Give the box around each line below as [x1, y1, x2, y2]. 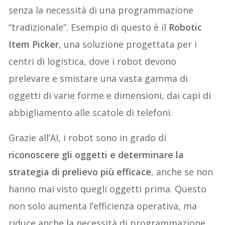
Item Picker [9, 38, 59, 51]
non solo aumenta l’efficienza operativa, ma [9, 200, 197, 212]
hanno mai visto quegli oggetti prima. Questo [9, 183, 207, 195]
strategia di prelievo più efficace [9, 166, 152, 178]
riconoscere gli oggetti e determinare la [9, 149, 184, 161]
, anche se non [151, 166, 213, 178]
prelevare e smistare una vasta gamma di [9, 72, 188, 85]
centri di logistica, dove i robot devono [9, 55, 177, 68]
